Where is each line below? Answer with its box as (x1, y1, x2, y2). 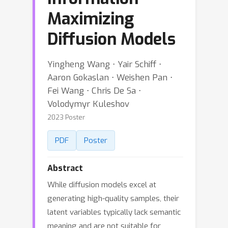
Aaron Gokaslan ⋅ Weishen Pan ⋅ (47, 72, 173, 83)
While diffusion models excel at (47, 180, 156, 190)
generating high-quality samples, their (47, 193, 179, 204)
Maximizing (47, 8, 134, 30)
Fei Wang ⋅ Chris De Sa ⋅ (47, 85, 141, 96)
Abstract (47, 163, 83, 174)
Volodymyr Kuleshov (47, 98, 129, 109)
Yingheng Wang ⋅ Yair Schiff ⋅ (47, 59, 161, 70)
